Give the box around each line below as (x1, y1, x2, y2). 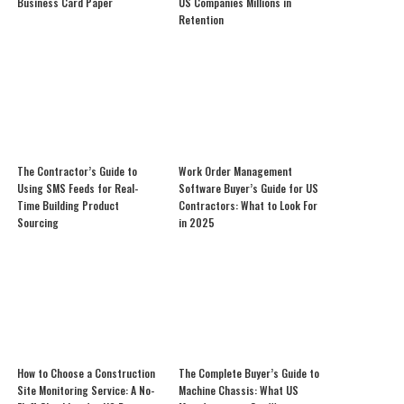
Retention (178, 11, 224, 27)
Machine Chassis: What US (178, 382, 298, 399)
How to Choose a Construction (17, 365, 156, 381)
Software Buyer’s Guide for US (178, 179, 318, 196)
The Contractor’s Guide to (17, 162, 138, 179)
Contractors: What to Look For (178, 197, 317, 213)
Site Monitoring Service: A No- (17, 382, 155, 399)
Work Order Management (178, 162, 292, 179)
